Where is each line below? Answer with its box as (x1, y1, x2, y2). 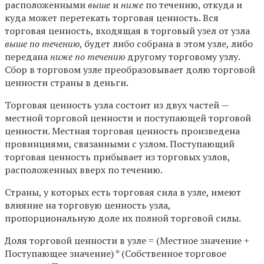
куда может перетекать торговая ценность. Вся (5, 11, 219, 25)
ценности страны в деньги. (5, 76, 128, 90)
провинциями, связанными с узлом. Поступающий (5, 137, 235, 151)
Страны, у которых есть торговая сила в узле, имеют (5, 186, 241, 199)
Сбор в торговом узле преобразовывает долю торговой (5, 63, 255, 77)
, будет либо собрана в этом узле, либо (80, 37, 253, 51)
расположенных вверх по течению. (5, 163, 163, 177)
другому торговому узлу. (125, 50, 240, 64)
